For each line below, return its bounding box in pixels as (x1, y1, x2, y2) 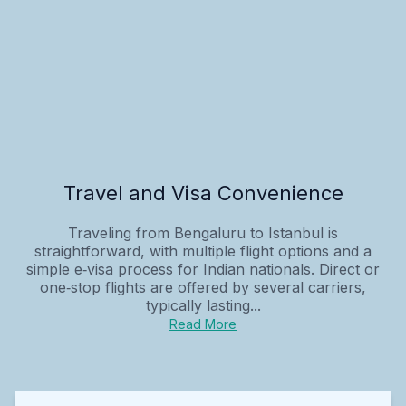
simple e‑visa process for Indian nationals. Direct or (26, 259, 380, 278)
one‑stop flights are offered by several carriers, (40, 277, 366, 296)
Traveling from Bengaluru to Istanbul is (68, 223, 338, 242)
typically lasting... (145, 295, 261, 314)
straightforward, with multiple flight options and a (34, 241, 372, 260)
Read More (169, 315, 237, 332)
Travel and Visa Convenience (63, 180, 343, 205)
